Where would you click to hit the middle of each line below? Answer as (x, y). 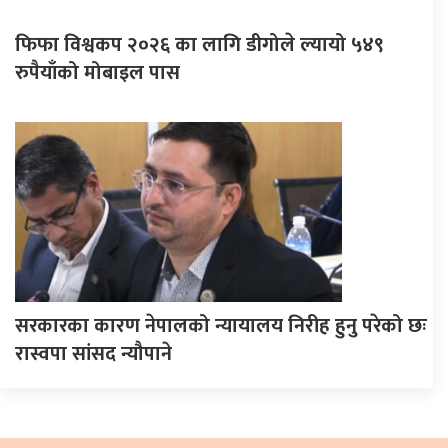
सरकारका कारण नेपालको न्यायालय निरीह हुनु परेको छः (221, 325)
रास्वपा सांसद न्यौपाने (93, 353)
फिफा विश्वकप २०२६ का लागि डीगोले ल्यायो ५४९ (199, 44)
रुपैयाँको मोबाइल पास (97, 72)
